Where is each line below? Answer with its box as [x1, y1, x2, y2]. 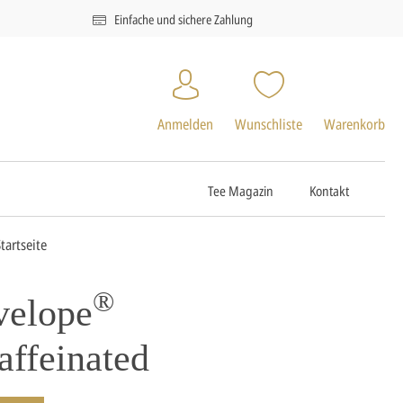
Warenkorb [324, 114, 385, 134]
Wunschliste [235, 114, 302, 134]
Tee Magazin [208, 181, 273, 200]
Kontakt [309, 181, 349, 200]
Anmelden [157, 114, 213, 134]
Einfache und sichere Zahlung [113, 11, 253, 28]
